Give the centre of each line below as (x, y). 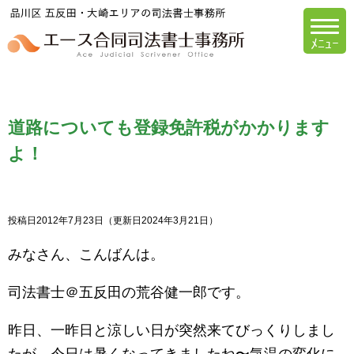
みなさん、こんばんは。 (86, 255)
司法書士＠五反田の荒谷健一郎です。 (129, 293)
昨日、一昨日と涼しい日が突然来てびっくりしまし (171, 331)
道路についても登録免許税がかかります (169, 127)
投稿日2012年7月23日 (56, 221)
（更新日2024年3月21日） (161, 221)
